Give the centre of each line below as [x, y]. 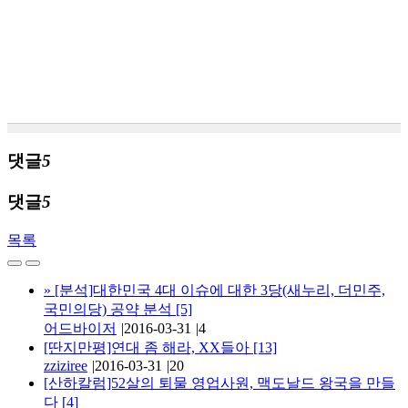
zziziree [66, 365]
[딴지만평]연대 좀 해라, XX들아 [148, 347]
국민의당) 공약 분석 [110, 309]
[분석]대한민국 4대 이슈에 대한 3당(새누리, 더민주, [218, 290]
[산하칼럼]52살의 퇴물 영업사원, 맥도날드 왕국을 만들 [219, 382]
